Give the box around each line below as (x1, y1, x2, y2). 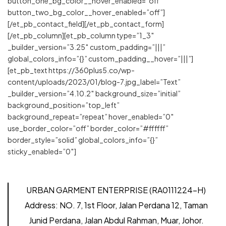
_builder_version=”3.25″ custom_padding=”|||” (8, 42, 165, 51)
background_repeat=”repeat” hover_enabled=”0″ (8, 111, 174, 121)
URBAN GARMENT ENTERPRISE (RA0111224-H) (26, 184, 206, 195)
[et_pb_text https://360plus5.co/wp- (8, 65, 135, 75)
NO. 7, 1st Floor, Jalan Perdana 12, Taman (58, 199, 208, 210)
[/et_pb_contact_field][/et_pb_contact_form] (8, 19, 164, 28)
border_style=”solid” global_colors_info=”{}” (8, 135, 158, 144)
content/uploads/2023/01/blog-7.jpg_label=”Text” (8, 77, 181, 86)
